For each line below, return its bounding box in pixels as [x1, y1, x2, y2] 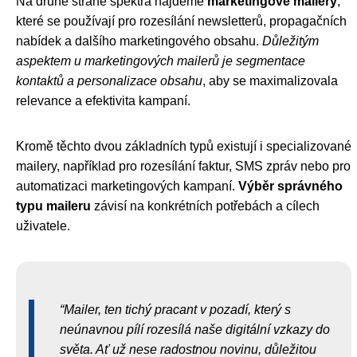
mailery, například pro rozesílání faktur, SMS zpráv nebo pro [16, 159, 351, 173]
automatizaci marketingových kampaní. [16, 179, 238, 193]
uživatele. [16, 219, 70, 233]
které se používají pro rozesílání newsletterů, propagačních [16, 14, 347, 28]
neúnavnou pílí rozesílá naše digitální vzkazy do [60, 323, 330, 336]
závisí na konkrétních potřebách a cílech [91, 199, 320, 213]
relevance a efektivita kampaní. [16, 94, 190, 108]
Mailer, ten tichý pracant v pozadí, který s [64, 303, 291, 316]
